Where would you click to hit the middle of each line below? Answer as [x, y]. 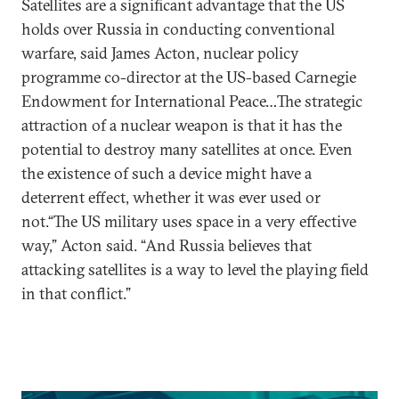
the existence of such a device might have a [167, 173]
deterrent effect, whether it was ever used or [171, 197]
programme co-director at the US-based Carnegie [189, 77]
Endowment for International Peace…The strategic [192, 101]
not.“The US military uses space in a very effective [189, 221]
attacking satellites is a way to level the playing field [195, 269]
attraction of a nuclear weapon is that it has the [182, 125]
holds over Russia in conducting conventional [178, 29]
